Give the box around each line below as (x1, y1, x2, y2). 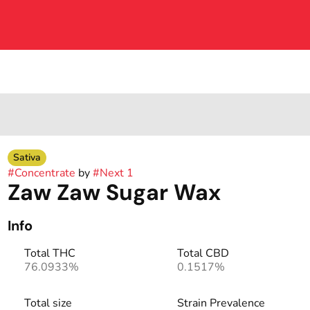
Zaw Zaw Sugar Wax (7, 178, 221, 207)
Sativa (12, 151, 41, 164)
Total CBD (176, 246, 229, 261)
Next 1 (99, 165, 134, 181)
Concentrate (14, 165, 75, 181)
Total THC (24, 246, 75, 261)
